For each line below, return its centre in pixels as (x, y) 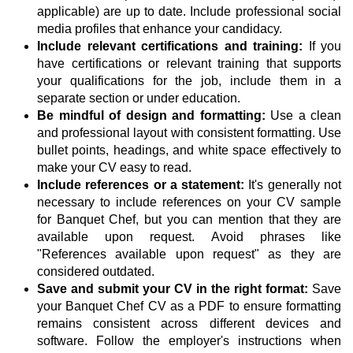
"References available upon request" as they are (189, 255)
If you (322, 46)
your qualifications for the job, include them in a (189, 81)
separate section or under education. (139, 98)
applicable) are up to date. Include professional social (189, 12)
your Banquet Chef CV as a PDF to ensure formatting (189, 307)
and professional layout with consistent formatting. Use (189, 133)
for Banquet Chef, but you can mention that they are (189, 220)
